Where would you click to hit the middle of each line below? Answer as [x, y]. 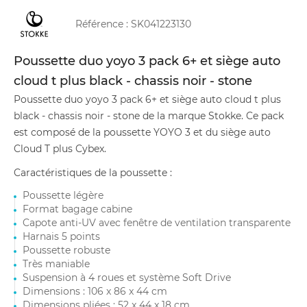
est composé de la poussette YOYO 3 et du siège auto [142, 132]
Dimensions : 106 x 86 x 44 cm [95, 291]
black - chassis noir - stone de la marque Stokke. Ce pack [149, 116]
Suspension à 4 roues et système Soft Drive [127, 278]
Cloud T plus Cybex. [60, 149]
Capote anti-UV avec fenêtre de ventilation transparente [157, 223]
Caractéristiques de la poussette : [93, 173]
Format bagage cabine [77, 209]
